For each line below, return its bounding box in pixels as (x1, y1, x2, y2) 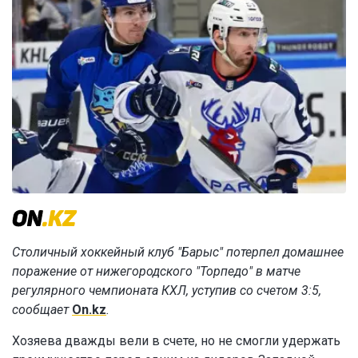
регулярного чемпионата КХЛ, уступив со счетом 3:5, (12, 283, 321, 299)
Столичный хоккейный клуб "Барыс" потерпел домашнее (12, 245, 344, 261)
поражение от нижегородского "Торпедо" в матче (12, 264, 300, 280)
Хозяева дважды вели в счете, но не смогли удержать (12, 333, 340, 349)
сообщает (12, 302, 72, 318)
